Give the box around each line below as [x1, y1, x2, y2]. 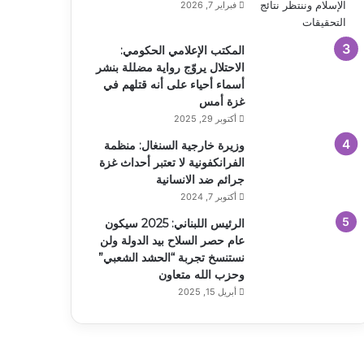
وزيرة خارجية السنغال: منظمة [103, 137, 245, 153]
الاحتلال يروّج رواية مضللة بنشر [95, 59, 245, 75]
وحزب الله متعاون [158, 266, 245, 282]
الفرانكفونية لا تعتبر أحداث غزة [98, 154, 245, 170]
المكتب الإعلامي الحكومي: [119, 42, 245, 58]
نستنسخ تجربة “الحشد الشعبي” [97, 249, 245, 265]
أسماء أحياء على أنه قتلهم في [102, 76, 245, 92]
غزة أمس [198, 93, 245, 109]
